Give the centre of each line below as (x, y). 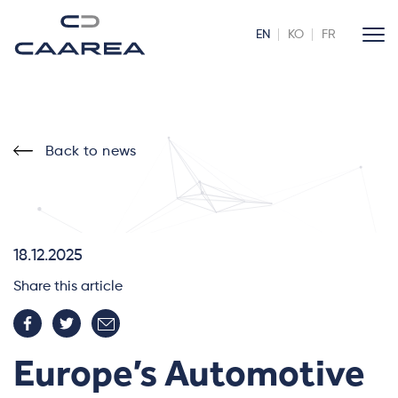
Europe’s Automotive (189, 373)
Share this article (68, 287)
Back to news (91, 152)
